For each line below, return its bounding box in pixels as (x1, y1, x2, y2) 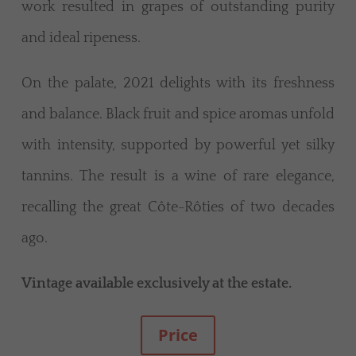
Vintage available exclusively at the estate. (21, 276, 292, 292)
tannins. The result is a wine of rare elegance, (21, 168, 335, 185)
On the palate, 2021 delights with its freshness (21, 75, 335, 92)
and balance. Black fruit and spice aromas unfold (21, 106, 335, 123)
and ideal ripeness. (21, 30, 141, 47)
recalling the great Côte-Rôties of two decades (21, 199, 335, 216)
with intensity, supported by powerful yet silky (21, 137, 335, 154)
